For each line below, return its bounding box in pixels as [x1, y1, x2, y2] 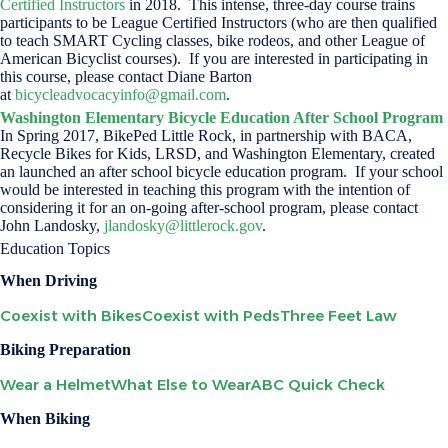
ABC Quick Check [251, 375, 385, 395]
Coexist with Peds [142, 306, 280, 326]
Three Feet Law [280, 306, 397, 326]
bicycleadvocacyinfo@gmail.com [15, 85, 226, 103]
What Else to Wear [111, 375, 251, 395]
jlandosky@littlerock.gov [104, 216, 262, 234]
